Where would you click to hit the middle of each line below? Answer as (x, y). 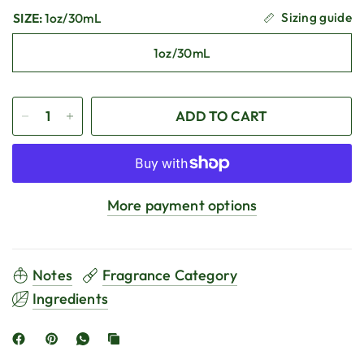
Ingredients (70, 298)
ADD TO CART (221, 115)
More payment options (182, 205)
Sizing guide (316, 17)
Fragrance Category (170, 275)
